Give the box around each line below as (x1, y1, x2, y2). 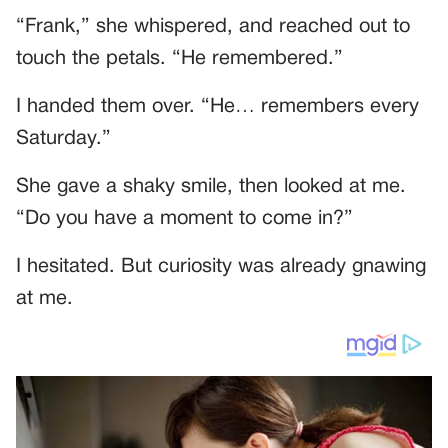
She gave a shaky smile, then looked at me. (16, 178, 406, 197)
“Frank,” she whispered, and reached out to (16, 18, 410, 37)
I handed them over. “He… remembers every (16, 98, 419, 117)
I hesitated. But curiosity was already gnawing (16, 258, 426, 277)
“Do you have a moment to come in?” (16, 210, 353, 229)
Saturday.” (16, 130, 111, 149)
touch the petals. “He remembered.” (16, 50, 343, 69)
